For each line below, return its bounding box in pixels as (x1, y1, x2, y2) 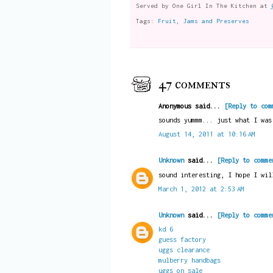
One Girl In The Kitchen (172, 1, 257, 9)
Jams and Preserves (183, 17, 249, 25)
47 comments (158, 76, 230, 93)
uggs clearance (158, 246, 210, 254)
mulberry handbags (158, 256, 221, 264)
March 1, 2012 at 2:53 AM (158, 184, 244, 193)
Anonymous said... (158, 101, 224, 110)
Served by (135, 1, 172, 9)
